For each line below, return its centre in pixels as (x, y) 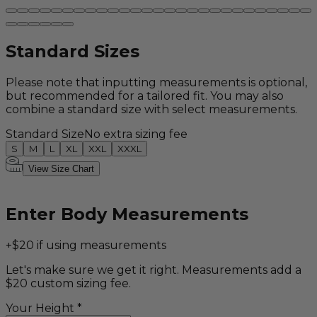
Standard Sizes (73, 52)
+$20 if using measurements (86, 246)
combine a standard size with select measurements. (151, 110)
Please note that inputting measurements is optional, (156, 83)
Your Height (40, 309)
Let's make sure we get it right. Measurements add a (154, 270)
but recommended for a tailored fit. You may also (145, 96)
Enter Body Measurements (127, 214)
